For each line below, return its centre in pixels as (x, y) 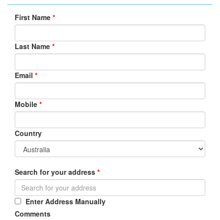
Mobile (26, 104)
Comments (33, 214)
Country (28, 133)
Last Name (32, 46)
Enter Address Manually (66, 201)
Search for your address (55, 172)
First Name (33, 17)
